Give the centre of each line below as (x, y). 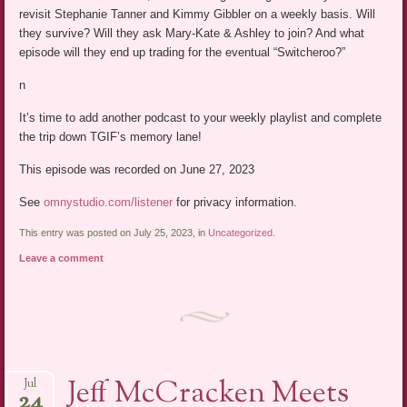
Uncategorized (241, 232)
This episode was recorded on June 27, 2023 (137, 169)
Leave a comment (62, 258)
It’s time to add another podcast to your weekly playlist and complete (201, 117)
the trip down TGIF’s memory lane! (113, 136)
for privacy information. (235, 202)
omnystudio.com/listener (109, 202)
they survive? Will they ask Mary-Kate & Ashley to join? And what (192, 33)
